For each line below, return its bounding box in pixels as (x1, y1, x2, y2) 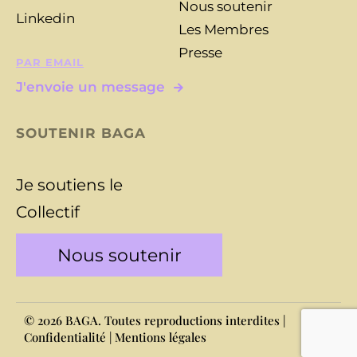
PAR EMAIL (16, 55, 84, 69)
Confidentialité (24, 329, 106, 346)
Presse (178, 45, 222, 61)
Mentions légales (115, 329, 206, 346)
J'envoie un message (16, 79, 165, 96)
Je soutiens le (16, 175, 123, 195)
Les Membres (178, 22, 269, 38)
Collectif (16, 202, 80, 222)
